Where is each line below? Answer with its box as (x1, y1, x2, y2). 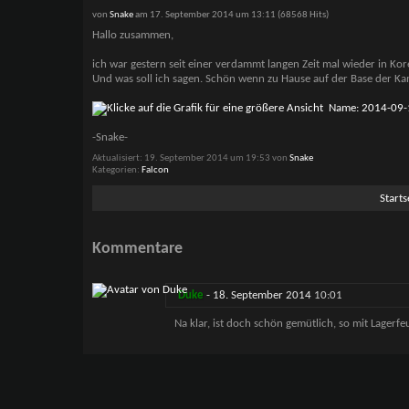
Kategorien (91, 165, 137, 175)
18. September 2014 (212, 289, 314, 302)
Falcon (141, 165, 169, 175)
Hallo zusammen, (91, 29, 173, 41)
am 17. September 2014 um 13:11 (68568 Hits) (132, 10, 329, 20)
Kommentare (91, 240, 183, 258)
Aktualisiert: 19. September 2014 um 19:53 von (91, 153, 288, 163)
